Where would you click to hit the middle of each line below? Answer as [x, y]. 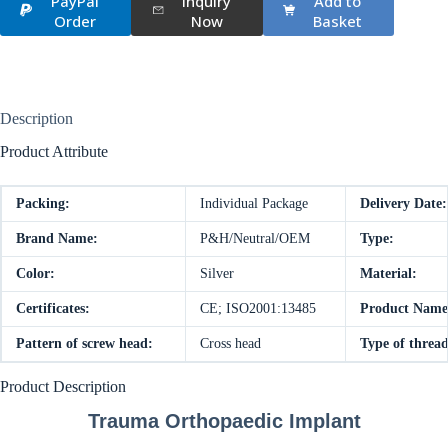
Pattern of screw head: [84, 343]
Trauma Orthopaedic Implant [224, 421]
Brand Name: [57, 238]
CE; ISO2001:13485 [258, 308]
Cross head [230, 343]
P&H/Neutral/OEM [255, 238]
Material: [388, 273]
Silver [217, 273]
